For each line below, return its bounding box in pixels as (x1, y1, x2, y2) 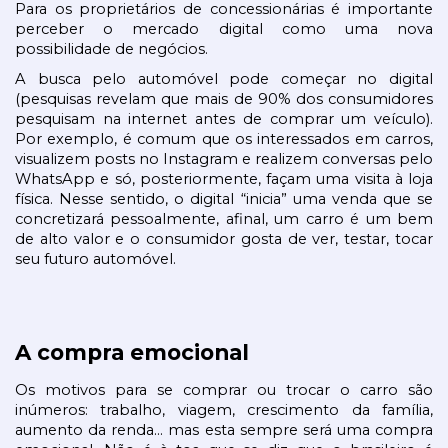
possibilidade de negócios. (15, 39, 212, 58)
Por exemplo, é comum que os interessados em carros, (15, 130, 433, 149)
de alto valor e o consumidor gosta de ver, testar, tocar (15, 230, 433, 249)
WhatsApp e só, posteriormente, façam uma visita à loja (15, 170, 433, 189)
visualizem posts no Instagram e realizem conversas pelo (15, 150, 433, 169)
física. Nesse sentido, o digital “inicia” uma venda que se (15, 190, 433, 209)
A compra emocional (15, 339, 249, 366)
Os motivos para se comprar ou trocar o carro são (15, 380, 433, 399)
